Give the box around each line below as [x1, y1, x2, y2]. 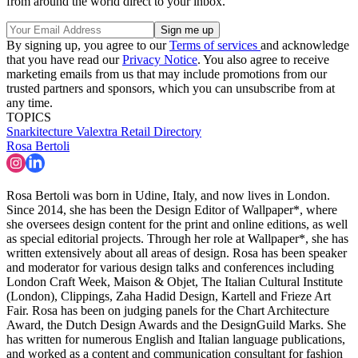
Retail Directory [121, 124, 201, 138]
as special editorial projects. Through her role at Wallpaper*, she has [6, 231, 348, 245]
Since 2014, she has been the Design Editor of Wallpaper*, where [6, 202, 337, 217]
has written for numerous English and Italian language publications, [6, 332, 345, 346]
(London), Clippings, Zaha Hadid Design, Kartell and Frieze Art [6, 288, 331, 303]
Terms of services [169, 38, 261, 52]
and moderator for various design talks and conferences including [6, 260, 334, 274]
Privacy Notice [122, 52, 197, 66]
